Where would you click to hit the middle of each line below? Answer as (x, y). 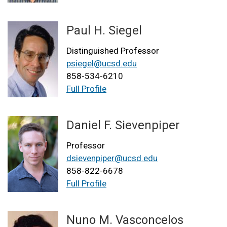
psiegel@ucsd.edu (102, 63)
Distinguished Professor (113, 50)
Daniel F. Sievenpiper (123, 125)
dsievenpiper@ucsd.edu (112, 158)
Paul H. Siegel (104, 30)
